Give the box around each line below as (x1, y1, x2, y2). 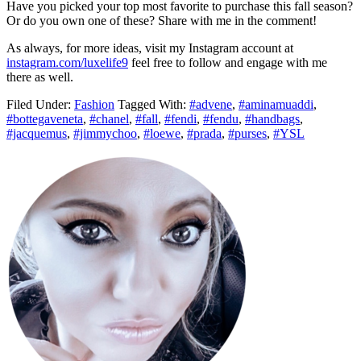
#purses (228, 127, 267, 141)
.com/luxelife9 (56, 56, 128, 70)
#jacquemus (6, 127, 67, 141)
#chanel (89, 112, 129, 127)
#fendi (164, 112, 197, 127)
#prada (187, 127, 222, 141)
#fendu (203, 112, 239, 127)
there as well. (6, 70, 73, 85)
